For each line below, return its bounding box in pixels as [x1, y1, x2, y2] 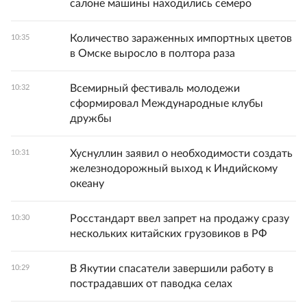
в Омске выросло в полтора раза [70, 48, 235, 59]
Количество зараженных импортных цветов [70, 33, 292, 44]
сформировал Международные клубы [70, 98, 263, 109]
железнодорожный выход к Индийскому [70, 163, 278, 174]
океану [70, 178, 104, 189]
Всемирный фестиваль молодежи [70, 83, 240, 94]
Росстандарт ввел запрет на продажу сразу [70, 213, 289, 224]
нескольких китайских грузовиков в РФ [70, 228, 267, 239]
